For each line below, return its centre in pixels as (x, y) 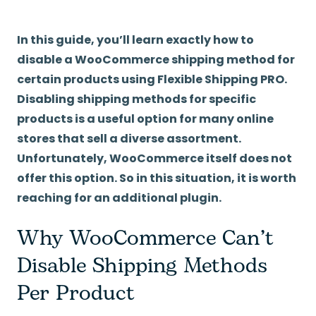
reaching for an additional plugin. (120, 198)
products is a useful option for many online (145, 119)
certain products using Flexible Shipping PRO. (152, 80)
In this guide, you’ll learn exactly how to (135, 40)
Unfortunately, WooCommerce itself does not (154, 159)
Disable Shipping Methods (142, 266)
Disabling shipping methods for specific (136, 99)
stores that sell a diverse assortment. (129, 139)
